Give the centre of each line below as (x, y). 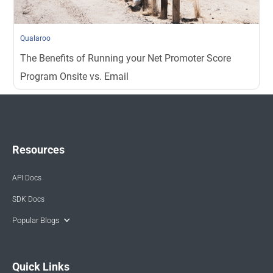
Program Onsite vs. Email (75, 76)
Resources (38, 149)
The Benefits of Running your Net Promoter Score (126, 58)
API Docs (27, 178)
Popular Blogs (36, 220)
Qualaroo (36, 38)
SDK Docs (28, 199)
